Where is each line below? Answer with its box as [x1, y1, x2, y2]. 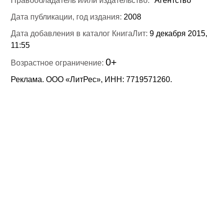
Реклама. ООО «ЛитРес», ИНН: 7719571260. [11, 75, 173, 84]
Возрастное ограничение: [11, 58, 106, 67]
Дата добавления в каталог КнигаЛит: [11, 29, 150, 38]
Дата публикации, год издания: [11, 12, 124, 21]
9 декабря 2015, [150, 29, 208, 38]
